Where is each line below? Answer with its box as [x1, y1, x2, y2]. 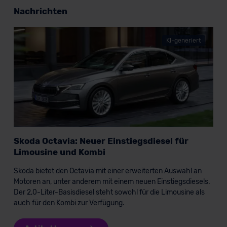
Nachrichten [13, 6, 67, 17]
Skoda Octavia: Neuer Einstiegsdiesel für [13, 136, 188, 146]
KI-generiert [166, 37, 202, 45]
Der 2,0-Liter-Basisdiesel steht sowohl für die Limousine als [13, 188, 205, 197]
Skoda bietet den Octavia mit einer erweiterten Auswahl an [13, 167, 202, 176]
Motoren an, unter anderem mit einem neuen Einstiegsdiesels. [13, 177, 210, 186]
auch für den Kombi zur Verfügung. [13, 199, 125, 208]
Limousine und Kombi [13, 147, 105, 158]
